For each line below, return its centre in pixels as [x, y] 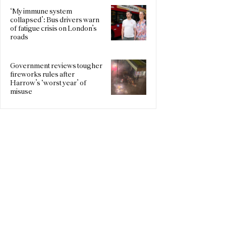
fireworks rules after [42, 74]
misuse [21, 91]
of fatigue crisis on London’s [53, 28]
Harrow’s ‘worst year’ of [48, 82]
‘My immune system [41, 11]
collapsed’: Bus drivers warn [55, 19]
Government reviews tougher [56, 65]
